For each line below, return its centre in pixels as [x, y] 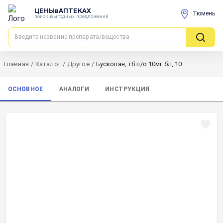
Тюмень [204, 13]
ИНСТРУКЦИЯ [127, 89]
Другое [78, 64]
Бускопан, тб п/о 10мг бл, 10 [139, 64]
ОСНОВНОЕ [26, 89]
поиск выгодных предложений [71, 16]
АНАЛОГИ [74, 89]
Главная [16, 64]
